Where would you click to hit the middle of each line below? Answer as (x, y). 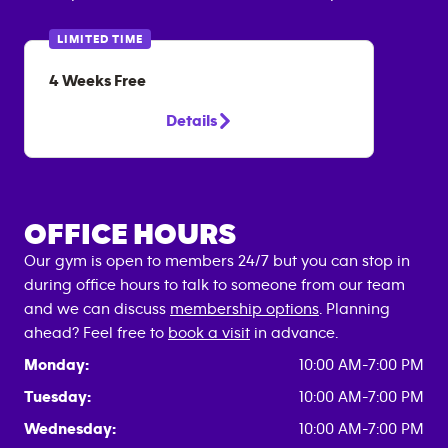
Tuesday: (57, 396)
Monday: (56, 364)
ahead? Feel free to (96, 332)
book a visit (209, 332)
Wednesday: (70, 428)
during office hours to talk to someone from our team (214, 284)
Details (191, 120)
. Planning (354, 308)
